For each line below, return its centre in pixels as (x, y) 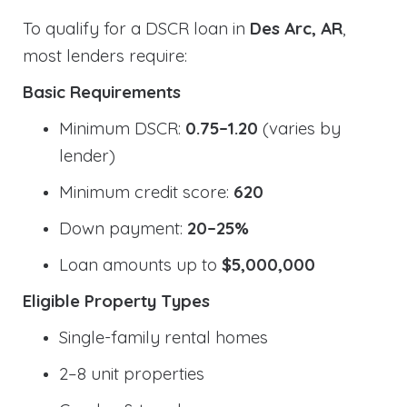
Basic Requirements (102, 91)
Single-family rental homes (164, 337)
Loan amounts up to (140, 264)
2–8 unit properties (132, 373)
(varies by (299, 128)
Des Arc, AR (296, 28)
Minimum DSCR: (122, 128)
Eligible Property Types (116, 300)
